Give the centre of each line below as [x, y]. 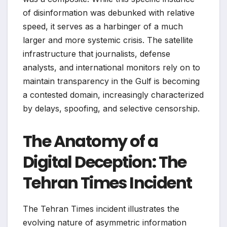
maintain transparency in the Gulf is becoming [111, 81]
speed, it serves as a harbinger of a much [103, 26]
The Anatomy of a [90, 141]
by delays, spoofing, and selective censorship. [111, 108]
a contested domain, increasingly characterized [113, 94]
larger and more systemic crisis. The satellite [108, 40]
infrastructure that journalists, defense [97, 53]
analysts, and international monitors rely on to [111, 67]
